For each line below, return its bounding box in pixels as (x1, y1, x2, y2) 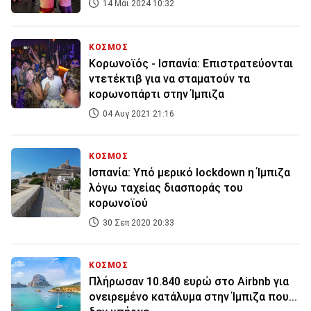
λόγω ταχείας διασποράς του (89, 181, 243, 195)
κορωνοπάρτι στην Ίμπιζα (89, 87, 224, 101)
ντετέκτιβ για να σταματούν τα (89, 72, 250, 86)
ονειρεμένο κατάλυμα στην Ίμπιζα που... (89, 290, 297, 304)
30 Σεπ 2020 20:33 (101, 218, 174, 228)
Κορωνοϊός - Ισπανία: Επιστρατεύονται (89, 57, 293, 71)
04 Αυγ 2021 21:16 (101, 109, 174, 119)
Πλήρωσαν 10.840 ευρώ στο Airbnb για (89, 275, 289, 289)
